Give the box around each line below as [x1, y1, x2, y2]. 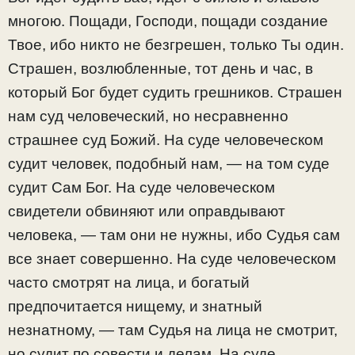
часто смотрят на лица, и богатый [8, 274, 250, 292]
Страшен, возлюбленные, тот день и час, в [8, 60, 313, 78]
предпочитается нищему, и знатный [8, 298, 262, 315]
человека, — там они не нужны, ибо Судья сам [8, 227, 340, 244]
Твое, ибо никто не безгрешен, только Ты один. [8, 36, 344, 54]
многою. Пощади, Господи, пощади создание [8, 13, 328, 30]
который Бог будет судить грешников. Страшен [8, 84, 342, 101]
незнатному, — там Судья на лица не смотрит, [8, 322, 338, 339]
